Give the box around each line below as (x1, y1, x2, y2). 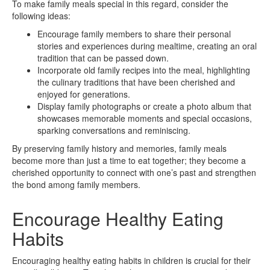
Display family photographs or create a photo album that (37, 99, 251, 112)
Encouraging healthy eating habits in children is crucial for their (12, 254, 251, 266)
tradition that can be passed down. (37, 51, 169, 64)
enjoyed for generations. (37, 87, 130, 100)
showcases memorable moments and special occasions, (37, 111, 252, 124)
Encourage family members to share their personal (37, 27, 231, 40)
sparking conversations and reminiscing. (37, 124, 190, 136)
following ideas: (12, 9, 71, 22)
